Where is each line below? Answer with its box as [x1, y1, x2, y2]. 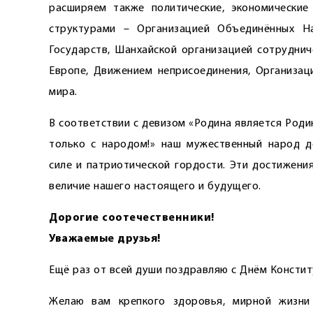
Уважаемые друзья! [49, 233, 161, 245]
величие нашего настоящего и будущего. [49, 181, 261, 192]
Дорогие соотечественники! [49, 212, 214, 224]
